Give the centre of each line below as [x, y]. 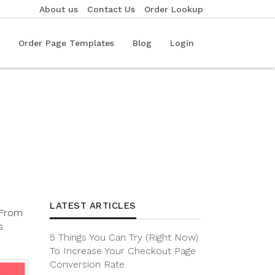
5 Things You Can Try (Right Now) [124, 237]
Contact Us [111, 9]
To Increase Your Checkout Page [123, 251]
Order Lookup [174, 9]
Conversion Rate [87, 264]
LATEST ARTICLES [93, 206]
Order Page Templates [66, 43]
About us [59, 9]
